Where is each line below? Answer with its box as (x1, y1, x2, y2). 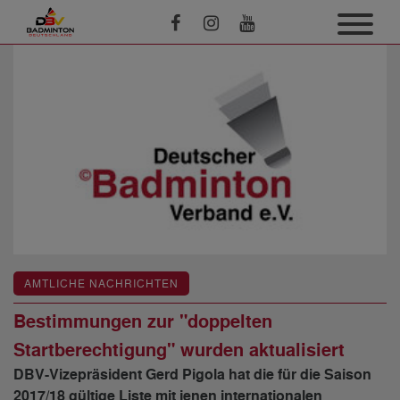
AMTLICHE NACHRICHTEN (24, 277, 179, 291)
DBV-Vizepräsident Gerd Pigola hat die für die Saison (13, 365, 371, 385)
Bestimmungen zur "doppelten (13, 310, 272, 334)
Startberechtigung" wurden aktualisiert (13, 338, 345, 362)
